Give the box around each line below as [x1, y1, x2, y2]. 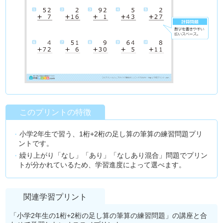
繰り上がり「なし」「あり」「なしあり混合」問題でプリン [19, 151, 208, 159]
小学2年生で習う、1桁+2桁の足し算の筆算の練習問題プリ [19, 129, 203, 138]
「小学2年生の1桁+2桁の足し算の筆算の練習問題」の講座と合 [9, 211, 207, 220]
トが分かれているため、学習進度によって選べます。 [18, 160, 186, 169]
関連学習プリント [23, 192, 88, 201]
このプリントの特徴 [19, 108, 92, 116]
